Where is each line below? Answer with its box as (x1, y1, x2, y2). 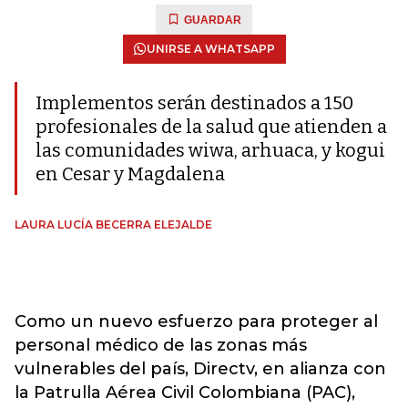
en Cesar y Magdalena (36, 163, 225, 185)
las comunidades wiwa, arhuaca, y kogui (36, 139, 385, 161)
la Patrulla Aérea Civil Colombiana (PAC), (15, 382, 355, 403)
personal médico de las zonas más (15, 335, 307, 355)
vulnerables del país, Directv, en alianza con (15, 359, 386, 379)
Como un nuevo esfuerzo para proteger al (15, 311, 378, 331)
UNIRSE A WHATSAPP (146, 42, 275, 56)
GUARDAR (184, 14, 241, 26)
